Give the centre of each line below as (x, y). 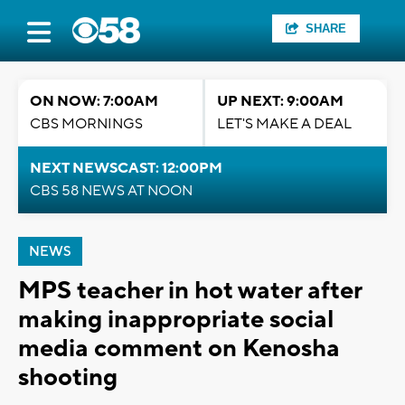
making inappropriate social (176, 320)
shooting (68, 377)
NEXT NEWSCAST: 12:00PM (126, 168)
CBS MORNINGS (86, 124)
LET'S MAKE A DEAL (284, 124)
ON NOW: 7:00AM (94, 101)
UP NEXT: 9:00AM (280, 101)
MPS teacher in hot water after (190, 291)
